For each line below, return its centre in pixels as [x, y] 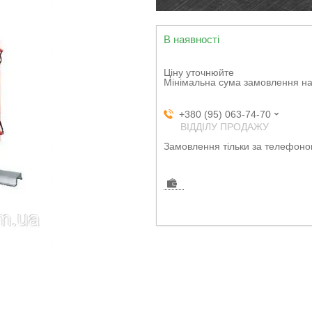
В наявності [192, 39]
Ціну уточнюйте [199, 72]
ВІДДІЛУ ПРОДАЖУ [225, 127]
